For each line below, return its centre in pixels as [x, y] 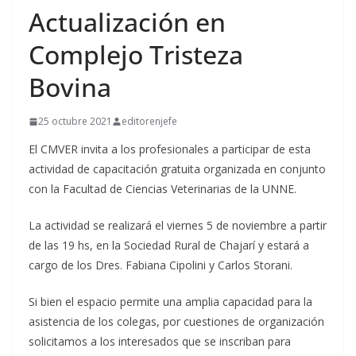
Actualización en [127, 22]
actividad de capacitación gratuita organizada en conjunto [177, 169]
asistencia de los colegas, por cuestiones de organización [176, 322]
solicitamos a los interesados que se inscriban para [160, 342]
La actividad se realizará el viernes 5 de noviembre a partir [178, 226]
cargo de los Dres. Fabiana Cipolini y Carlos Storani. [161, 265]
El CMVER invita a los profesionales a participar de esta [170, 149]
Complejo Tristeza [136, 55]
